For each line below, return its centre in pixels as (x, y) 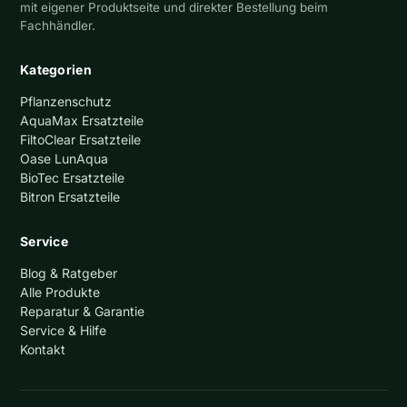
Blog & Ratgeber (69, 273)
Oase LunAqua (64, 158)
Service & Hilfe (63, 330)
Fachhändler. (58, 25)
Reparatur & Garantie (82, 311)
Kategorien (56, 69)
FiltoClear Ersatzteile (80, 139)
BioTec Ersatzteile (72, 177)
